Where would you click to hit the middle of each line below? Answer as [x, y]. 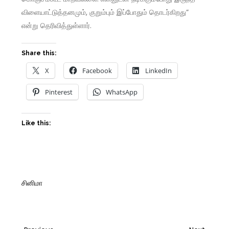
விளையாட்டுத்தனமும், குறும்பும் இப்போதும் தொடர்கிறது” [105, 13]
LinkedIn [159, 71]
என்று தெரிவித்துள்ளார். [57, 26]
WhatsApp [122, 92]
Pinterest [59, 92]
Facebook [97, 71]
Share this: [39, 53]
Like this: [36, 123]
